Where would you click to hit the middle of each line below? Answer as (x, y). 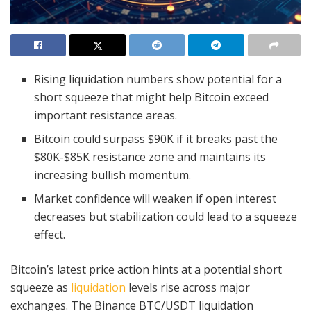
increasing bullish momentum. (113, 175)
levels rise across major (189, 287)
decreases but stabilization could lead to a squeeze (166, 216)
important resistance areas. (106, 115)
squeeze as (41, 287)
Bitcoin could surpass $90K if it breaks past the (156, 138)
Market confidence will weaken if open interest (155, 198)
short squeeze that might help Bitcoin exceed (152, 97)
